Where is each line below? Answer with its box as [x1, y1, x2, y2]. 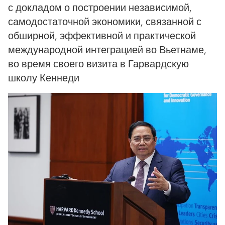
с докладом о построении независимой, [8, 1, 192, 14]
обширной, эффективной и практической [8, 29, 196, 42]
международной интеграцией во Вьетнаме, [8, 43, 206, 56]
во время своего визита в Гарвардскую [8, 57, 189, 70]
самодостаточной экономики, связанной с [8, 15, 201, 28]
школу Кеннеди [8, 71, 79, 84]
